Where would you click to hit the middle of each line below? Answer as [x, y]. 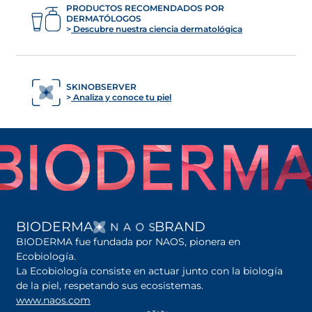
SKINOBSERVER [101, 86]
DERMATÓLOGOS [104, 19]
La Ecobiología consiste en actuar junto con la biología [149, 271]
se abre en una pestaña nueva [162, 301]
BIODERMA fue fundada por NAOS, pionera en [128, 242]
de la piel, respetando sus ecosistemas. [111, 286]
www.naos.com [53, 301]
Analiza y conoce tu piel [121, 97]
